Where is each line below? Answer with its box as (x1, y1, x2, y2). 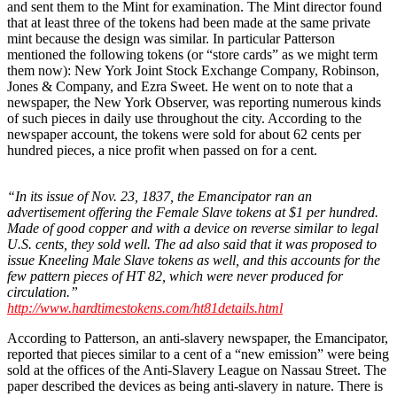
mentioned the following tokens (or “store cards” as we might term (7, 47, 378, 63)
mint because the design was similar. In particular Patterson (7, 31, 335, 47)
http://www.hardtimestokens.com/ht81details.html (7, 300, 283, 316)
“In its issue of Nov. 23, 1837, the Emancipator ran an (7, 189, 312, 205)
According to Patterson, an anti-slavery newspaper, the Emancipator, (7, 331, 388, 346)
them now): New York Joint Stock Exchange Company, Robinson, (7, 63, 379, 79)
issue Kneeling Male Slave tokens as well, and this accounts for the (7, 253, 380, 269)
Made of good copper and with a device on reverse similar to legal (7, 221, 378, 237)
